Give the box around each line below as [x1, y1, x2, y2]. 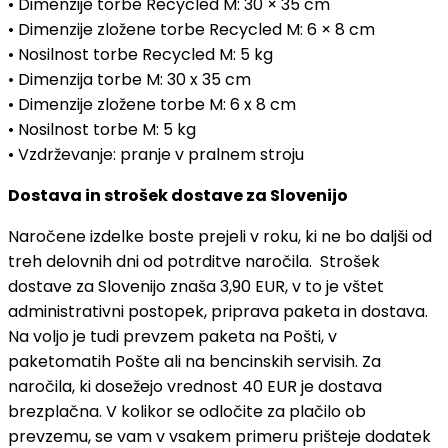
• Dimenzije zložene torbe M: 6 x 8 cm [8, 92, 296, 116]
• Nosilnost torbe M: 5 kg [8, 117, 196, 141]
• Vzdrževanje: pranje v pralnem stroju [8, 142, 304, 166]
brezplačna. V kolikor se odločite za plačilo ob [8, 399, 366, 423]
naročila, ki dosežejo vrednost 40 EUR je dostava [8, 374, 382, 398]
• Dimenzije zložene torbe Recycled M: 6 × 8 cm [8, 17, 375, 41]
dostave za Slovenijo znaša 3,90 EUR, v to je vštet [8, 274, 384, 298]
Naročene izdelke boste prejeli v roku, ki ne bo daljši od [8, 224, 432, 248]
